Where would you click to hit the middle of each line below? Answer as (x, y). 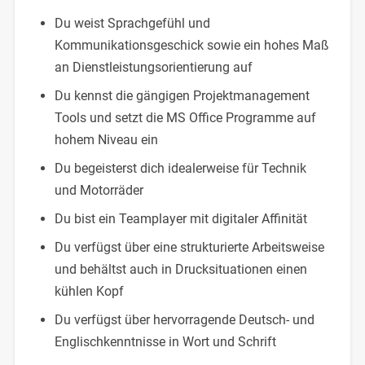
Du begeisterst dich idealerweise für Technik (180, 168)
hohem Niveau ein (106, 139)
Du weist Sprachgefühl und (132, 23)
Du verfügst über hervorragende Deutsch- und (184, 319)
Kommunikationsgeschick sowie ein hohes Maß (191, 45)
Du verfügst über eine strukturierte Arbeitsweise (189, 247)
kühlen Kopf (89, 291)
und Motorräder (99, 190)
